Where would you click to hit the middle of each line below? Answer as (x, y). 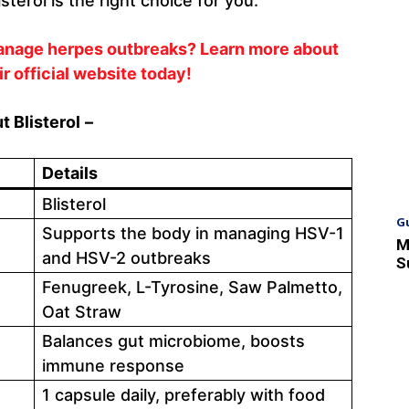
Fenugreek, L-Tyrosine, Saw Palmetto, (192, 287)
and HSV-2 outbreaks (126, 257)
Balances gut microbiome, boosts (173, 341)
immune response (113, 365)
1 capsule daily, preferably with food (184, 394)
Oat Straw (82, 311)
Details (70, 173)
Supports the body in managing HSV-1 (193, 233)
